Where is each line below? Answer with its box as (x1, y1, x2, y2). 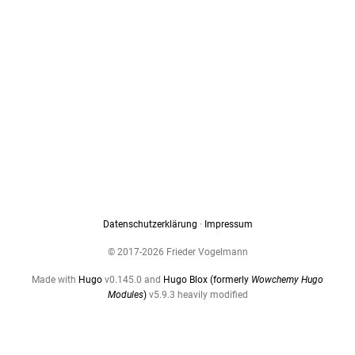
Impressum (204, 218, 253, 230)
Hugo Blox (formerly (163, 273, 251, 285)
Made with (32, 273, 78, 285)
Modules (107, 288, 143, 300)
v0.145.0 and (102, 273, 163, 285)
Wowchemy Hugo (251, 273, 323, 285)
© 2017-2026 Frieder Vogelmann (107, 246, 248, 258)
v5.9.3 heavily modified (148, 288, 248, 300)
